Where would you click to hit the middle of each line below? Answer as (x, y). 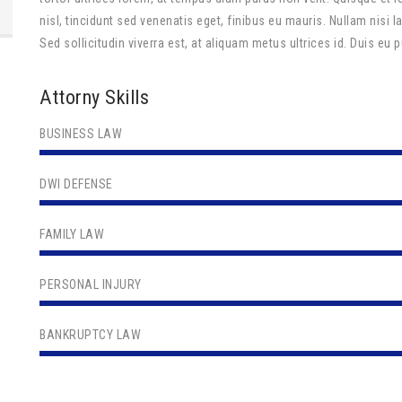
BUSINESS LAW (81, 134)
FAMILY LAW (72, 234)
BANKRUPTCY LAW (90, 335)
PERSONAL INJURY (91, 284)
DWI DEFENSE (76, 184)
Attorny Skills (94, 97)
